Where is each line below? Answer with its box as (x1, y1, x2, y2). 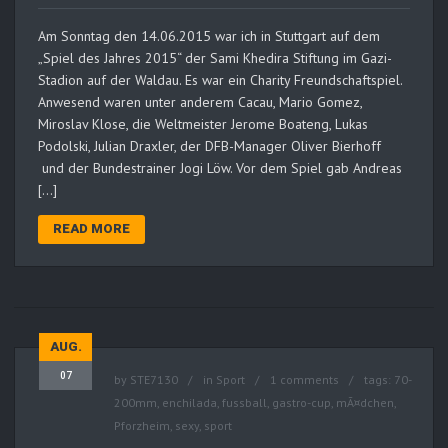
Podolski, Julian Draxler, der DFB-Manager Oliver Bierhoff (38, 137, 381, 156)
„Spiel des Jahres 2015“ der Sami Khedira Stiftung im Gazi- (38, 49, 392, 68)
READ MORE (53, 221, 130, 237)
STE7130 (130, 372, 178, 388)
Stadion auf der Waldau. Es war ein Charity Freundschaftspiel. (38, 71, 402, 90)
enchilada (162, 395, 217, 411)
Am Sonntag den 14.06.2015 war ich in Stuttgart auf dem (38, 27, 380, 46)
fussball (222, 395, 267, 411)
